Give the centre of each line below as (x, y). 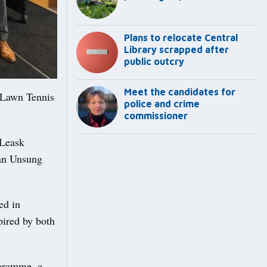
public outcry (154, 62)
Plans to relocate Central (181, 38)
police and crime (162, 104)
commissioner (156, 116)
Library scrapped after (176, 50)
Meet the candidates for (180, 92)
